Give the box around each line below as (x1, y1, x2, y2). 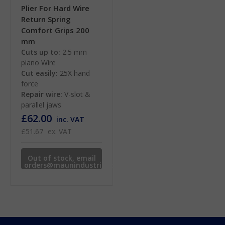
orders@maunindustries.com (24, 160, 126, 170)
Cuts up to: (21, 47, 60, 57)
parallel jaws (21, 100, 61, 110)
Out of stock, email (27, 153, 96, 163)
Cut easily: (21, 68, 58, 78)
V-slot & (64, 89, 90, 99)
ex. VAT (47, 127, 72, 137)
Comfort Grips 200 (21, 25, 89, 36)
